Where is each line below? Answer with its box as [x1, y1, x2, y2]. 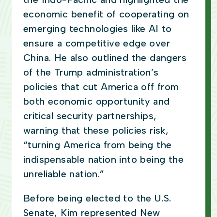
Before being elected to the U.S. [23, 192, 171, 204]
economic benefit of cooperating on [23, 8, 189, 20]
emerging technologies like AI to [23, 23, 172, 35]
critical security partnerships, [23, 110, 157, 122]
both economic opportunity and [23, 95, 170, 108]
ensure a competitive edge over [23, 37, 170, 49]
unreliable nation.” [23, 168, 108, 180]
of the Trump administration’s [23, 66, 159, 78]
